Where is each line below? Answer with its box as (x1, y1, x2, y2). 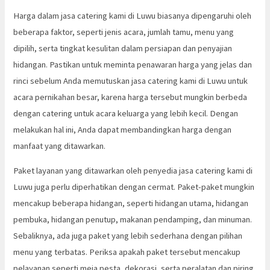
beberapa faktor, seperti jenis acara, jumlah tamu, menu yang (13, 26, 234, 37)
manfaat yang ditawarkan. (13, 140, 106, 151)
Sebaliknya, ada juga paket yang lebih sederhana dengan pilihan (13, 230, 243, 242)
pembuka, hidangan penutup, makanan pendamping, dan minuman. (13, 214, 253, 225)
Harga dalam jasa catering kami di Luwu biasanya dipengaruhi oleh (13, 10, 252, 21)
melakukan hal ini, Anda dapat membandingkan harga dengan (13, 124, 232, 135)
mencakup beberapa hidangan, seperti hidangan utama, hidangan (13, 198, 249, 209)
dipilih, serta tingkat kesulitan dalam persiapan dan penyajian (13, 42, 233, 54)
